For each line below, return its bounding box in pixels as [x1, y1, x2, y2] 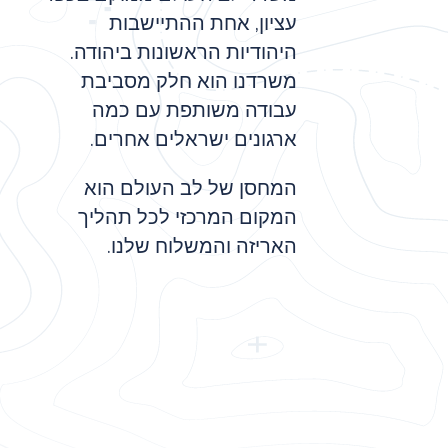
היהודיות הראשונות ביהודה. [70, 38, 297, 66]
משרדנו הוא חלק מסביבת [81, 67, 297, 95]
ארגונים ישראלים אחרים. [90, 125, 297, 153]
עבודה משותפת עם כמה [92, 96, 297, 124]
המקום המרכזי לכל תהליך [78, 203, 297, 231]
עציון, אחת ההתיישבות [109, 9, 297, 37]
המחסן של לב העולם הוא [84, 174, 297, 202]
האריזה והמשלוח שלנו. [107, 232, 297, 260]
